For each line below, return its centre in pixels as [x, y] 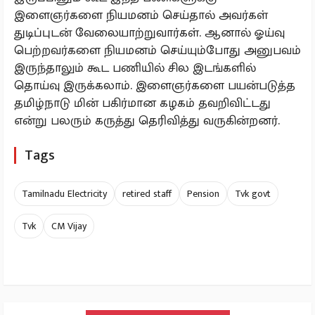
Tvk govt [253, 194]
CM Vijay [69, 226]
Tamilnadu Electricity [64, 194]
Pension [203, 194]
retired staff [147, 194]
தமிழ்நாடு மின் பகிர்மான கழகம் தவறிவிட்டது [142, 103]
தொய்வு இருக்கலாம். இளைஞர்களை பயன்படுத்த [155, 86]
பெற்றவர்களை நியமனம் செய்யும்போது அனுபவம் [157, 51]
